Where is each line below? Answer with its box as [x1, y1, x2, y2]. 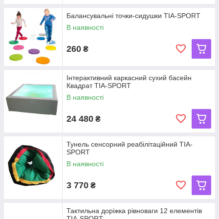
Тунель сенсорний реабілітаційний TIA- [66, 140, 193, 148]
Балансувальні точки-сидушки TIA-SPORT [66, 12, 200, 20]
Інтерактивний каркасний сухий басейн [66, 74, 192, 82]
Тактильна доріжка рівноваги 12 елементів [66, 207, 202, 215]
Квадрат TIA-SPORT [66, 82, 131, 89]
